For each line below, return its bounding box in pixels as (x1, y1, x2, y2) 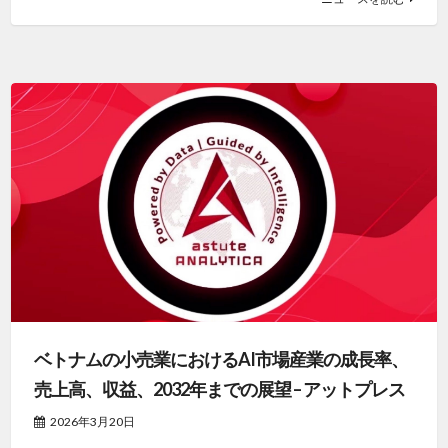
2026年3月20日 (49, 414, 135, 430)
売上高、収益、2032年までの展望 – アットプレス (33, 378, 405, 401)
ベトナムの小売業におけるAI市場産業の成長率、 (33, 348, 408, 371)
